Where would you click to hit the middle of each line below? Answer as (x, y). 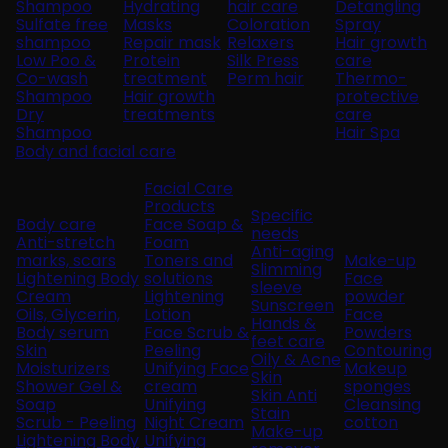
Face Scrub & (196, 332)
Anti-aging (292, 251)
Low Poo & (56, 60)
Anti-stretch (65, 242)
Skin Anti (284, 395)
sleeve (276, 287)
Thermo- (371, 78)
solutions (178, 278)
